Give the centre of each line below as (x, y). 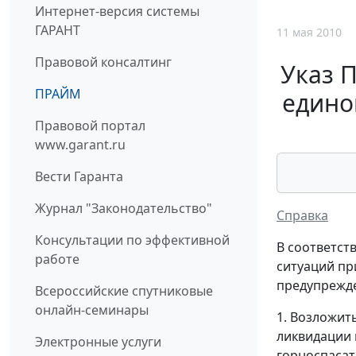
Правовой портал (90, 126)
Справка (302, 215)
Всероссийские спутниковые (124, 291)
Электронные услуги (98, 342)
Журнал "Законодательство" (124, 209)
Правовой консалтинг (103, 62)
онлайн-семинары (92, 310)
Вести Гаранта (79, 177)
